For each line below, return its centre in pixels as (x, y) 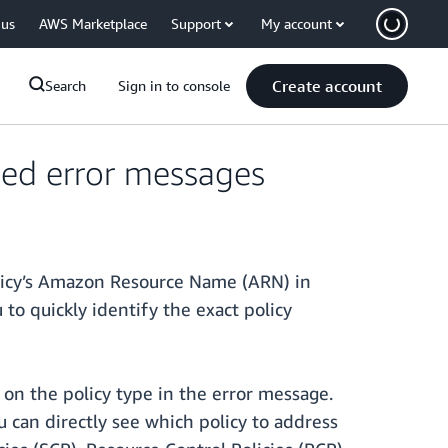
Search (65, 85)
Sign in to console (174, 85)
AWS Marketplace (93, 23)
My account (296, 23)
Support (196, 23)
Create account (327, 86)
